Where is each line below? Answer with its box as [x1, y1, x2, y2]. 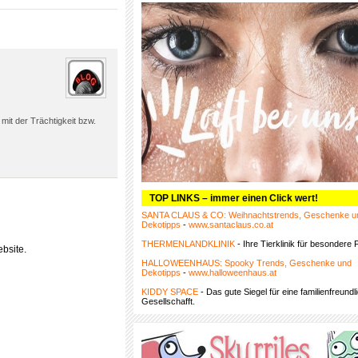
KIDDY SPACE [141, 287, 198, 296]
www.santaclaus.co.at [189, 220, 273, 229]
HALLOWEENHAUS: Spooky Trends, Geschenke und [141, 258, 352, 268]
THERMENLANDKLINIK [141, 239, 235, 249]
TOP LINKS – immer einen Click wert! [149, 193, 318, 204]
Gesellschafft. [141, 296, 195, 306]
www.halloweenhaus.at [189, 268, 276, 277]
